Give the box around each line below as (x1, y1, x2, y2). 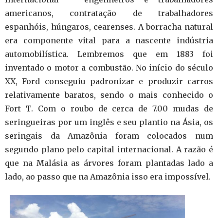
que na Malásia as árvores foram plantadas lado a (5, 158, 213, 168)
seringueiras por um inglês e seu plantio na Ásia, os (5, 117, 213, 127)
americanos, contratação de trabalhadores (5, 8, 213, 18)
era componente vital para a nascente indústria (5, 36, 213, 46)
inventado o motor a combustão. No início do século (5, 63, 213, 73)
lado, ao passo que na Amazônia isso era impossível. (5, 172, 211, 182)
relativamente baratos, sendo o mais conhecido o (5, 90, 213, 100)
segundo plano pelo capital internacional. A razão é (5, 145, 213, 155)
